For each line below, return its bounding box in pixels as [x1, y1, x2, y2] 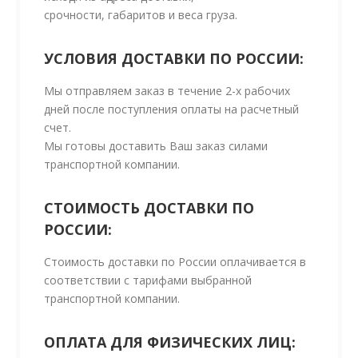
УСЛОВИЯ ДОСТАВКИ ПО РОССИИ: [44, 49, 304, 69]
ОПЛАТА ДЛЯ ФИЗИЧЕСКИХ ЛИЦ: [44, 332, 296, 352]
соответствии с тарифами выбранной [44, 272, 252, 288]
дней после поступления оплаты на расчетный [44, 101, 299, 117]
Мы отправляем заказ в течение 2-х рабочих [44, 83, 290, 99]
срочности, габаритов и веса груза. [44, 7, 237, 23]
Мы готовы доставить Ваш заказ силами [44, 138, 268, 154]
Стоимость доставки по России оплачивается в [44, 254, 306, 270]
